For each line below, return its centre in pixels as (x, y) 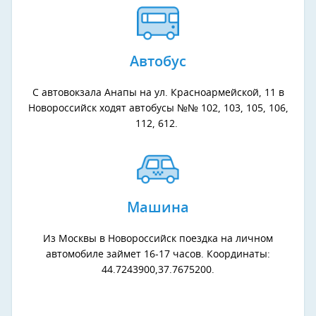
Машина (158, 208)
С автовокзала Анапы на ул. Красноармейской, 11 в (158, 93)
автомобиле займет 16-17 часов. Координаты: (158, 254)
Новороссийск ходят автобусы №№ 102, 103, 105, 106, (158, 108)
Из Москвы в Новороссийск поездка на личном (158, 239)
